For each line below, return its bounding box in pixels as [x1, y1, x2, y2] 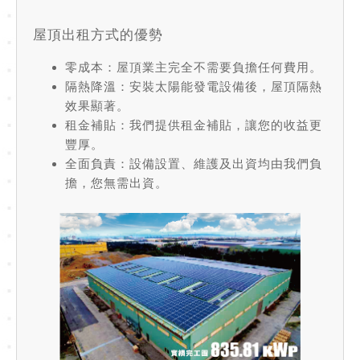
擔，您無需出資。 [65, 175, 168, 190]
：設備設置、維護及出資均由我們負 [117, 156, 322, 170]
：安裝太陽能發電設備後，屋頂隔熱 [117, 79, 322, 93]
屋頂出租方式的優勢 [33, 27, 163, 42]
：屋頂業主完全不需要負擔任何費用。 [104, 59, 322, 74]
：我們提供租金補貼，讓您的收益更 [117, 117, 322, 132]
